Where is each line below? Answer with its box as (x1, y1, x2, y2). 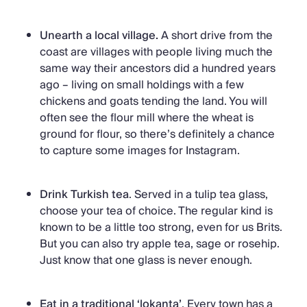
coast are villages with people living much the (40, 42, 273, 62)
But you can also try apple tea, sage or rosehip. (40, 234, 280, 254)
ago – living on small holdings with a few (40, 75, 244, 95)
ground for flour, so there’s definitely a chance (40, 124, 275, 144)
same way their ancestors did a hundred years (40, 58, 275, 78)
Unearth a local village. (40, 25, 158, 45)
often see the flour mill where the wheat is (40, 108, 254, 127)
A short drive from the (158, 25, 273, 45)
